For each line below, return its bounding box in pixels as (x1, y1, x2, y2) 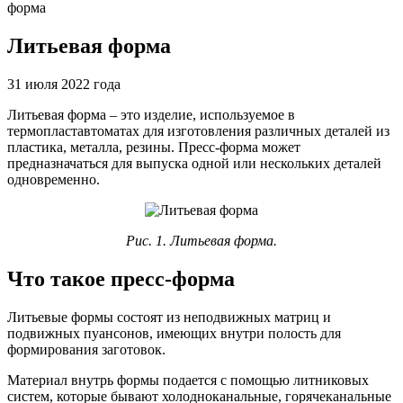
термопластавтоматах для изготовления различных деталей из (7, 122, 390, 139)
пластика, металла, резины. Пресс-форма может (7, 139, 300, 155)
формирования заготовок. (7, 341, 166, 357)
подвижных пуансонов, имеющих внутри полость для (7, 325, 341, 341)
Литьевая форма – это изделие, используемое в (7, 106, 295, 122)
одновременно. (7, 171, 100, 187)
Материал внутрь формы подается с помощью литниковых (7, 372, 369, 388)
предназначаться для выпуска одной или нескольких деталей (7, 155, 381, 171)
